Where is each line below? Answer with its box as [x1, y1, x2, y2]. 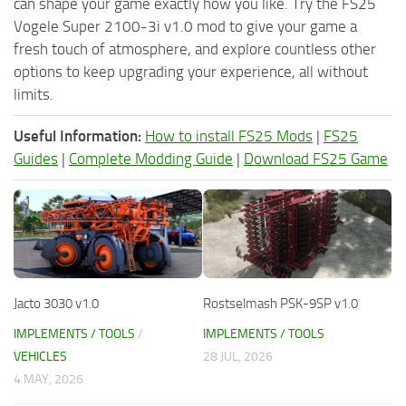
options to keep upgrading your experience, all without [14, 63, 368, 82]
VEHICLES [14, 349, 67, 365]
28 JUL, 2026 [203, 349, 273, 365]
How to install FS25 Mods [145, 127, 313, 146]
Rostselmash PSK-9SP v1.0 [203, 295, 358, 313]
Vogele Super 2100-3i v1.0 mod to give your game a [14, 17, 357, 36]
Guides [14, 150, 58, 169]
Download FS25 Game [244, 150, 388, 169]
